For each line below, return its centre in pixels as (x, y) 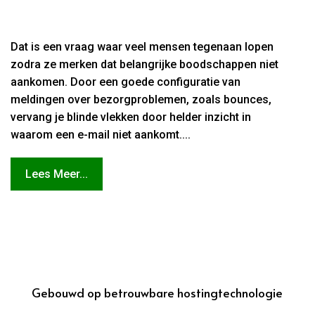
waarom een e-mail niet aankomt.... (101, 135)
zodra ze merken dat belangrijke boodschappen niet (145, 65)
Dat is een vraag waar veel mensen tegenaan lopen (142, 47)
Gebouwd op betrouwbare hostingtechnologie (157, 293)
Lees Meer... (57, 174)
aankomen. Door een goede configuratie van (126, 82)
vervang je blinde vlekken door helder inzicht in (131, 117)
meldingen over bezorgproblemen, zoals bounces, (141, 100)
